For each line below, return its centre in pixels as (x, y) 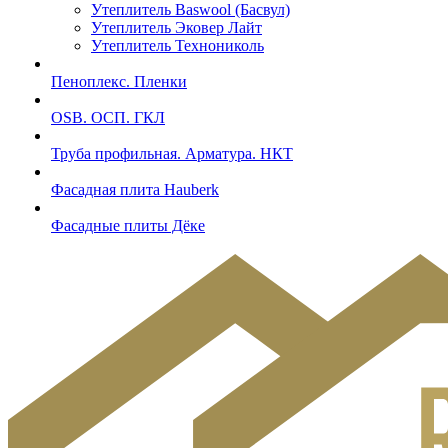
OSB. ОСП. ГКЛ (108, 117)
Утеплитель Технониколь (177, 45)
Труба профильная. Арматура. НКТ (172, 153)
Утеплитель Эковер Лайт (176, 27)
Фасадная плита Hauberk (135, 189)
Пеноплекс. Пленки (119, 81)
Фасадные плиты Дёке (128, 225)
